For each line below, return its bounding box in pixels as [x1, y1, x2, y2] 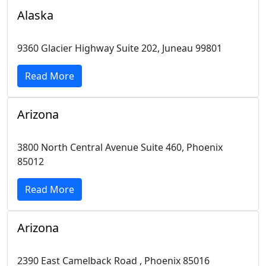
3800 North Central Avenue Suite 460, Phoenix [17, 141, 223, 154]
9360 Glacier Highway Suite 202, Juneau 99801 [17, 42, 222, 55]
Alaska [17, 7, 53, 23]
